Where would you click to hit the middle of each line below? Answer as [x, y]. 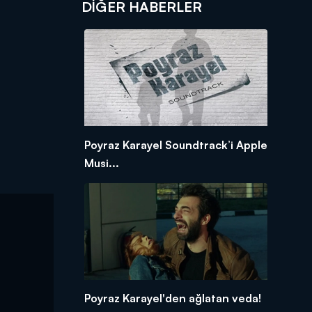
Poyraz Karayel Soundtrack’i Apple [175, 145]
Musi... [101, 163]
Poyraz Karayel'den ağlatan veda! [172, 298]
